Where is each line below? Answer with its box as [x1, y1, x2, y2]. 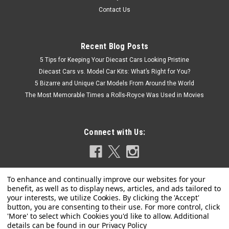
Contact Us [99, 6, 130, 13]
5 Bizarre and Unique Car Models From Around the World [35, 79, 194, 87]
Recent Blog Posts [80, 41, 149, 51]
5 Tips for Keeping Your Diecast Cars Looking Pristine [40, 56, 189, 63]
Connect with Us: [84, 127, 145, 137]
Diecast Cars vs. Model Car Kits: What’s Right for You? [39, 67, 190, 75]
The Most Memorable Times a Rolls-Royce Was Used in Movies [25, 91, 204, 99]
